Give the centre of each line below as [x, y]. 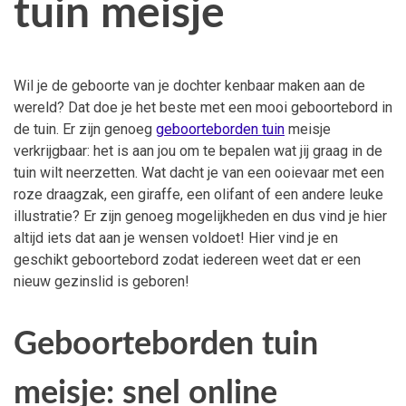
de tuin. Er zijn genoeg [85, 129]
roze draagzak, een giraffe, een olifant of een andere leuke [198, 194]
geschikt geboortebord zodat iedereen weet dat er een [187, 259]
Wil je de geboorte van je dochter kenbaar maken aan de [189, 85]
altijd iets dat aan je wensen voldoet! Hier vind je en [176, 237]
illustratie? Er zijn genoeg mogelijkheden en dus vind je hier [200, 216]
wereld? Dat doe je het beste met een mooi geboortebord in [203, 107]
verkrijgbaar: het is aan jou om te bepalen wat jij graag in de [198, 150]
